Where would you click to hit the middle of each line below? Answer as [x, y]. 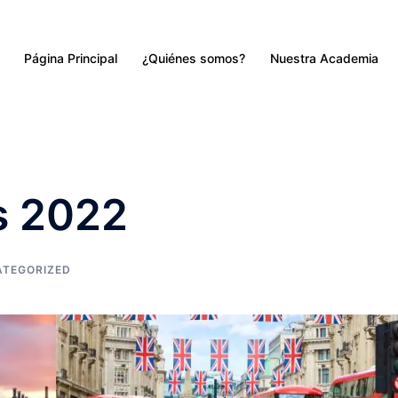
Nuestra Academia [324, 58]
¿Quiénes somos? [194, 58]
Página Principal [71, 58]
